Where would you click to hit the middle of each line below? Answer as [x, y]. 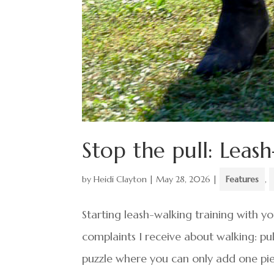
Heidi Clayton [120, 179]
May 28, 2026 [183, 179]
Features [243, 179]
